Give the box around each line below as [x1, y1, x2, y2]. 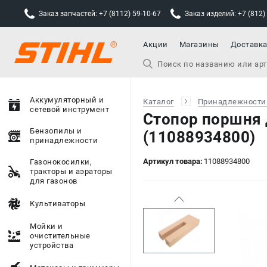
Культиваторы [30, 199, 85, 208]
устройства [30, 241, 73, 250]
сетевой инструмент [30, 105, 109, 114]
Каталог [143, 97, 174, 107]
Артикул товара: [143, 157, 203, 166]
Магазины [179, 40, 219, 49]
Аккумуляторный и [30, 95, 104, 104]
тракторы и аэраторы [30, 167, 113, 176]
